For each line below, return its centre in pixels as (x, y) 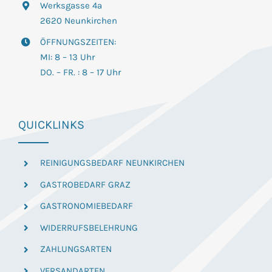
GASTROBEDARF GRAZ (85, 184)
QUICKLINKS (51, 125)
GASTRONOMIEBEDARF (86, 206)
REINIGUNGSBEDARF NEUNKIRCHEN (112, 163)
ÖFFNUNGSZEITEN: (78, 42)
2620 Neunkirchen (78, 20)
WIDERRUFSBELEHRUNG (89, 227)
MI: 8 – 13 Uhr (67, 57)
